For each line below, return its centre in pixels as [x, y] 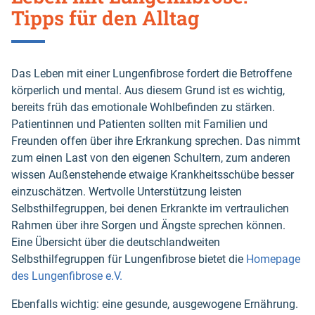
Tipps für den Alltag [105, 18]
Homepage [273, 259]
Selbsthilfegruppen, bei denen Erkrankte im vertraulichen [150, 209]
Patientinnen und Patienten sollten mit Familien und [140, 124]
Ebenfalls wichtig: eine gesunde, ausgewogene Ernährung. [155, 304]
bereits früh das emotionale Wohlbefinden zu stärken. [143, 108]
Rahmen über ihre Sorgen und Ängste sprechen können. [148, 226]
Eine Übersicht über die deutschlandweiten [116, 243]
